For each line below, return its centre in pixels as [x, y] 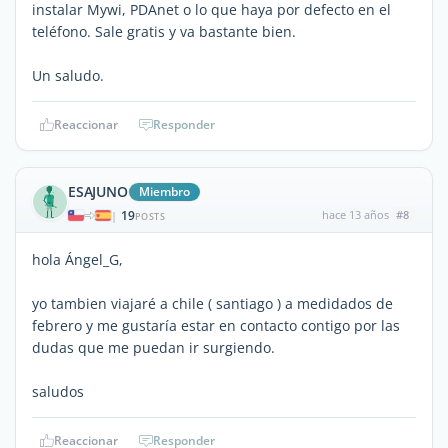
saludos [58, 391]
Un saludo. [68, 75]
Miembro [164, 191]
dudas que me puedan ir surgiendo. [153, 347]
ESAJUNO [98, 191]
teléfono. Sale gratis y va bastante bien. [164, 31]
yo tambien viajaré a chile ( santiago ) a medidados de [212, 303]
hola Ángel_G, [77, 259]
